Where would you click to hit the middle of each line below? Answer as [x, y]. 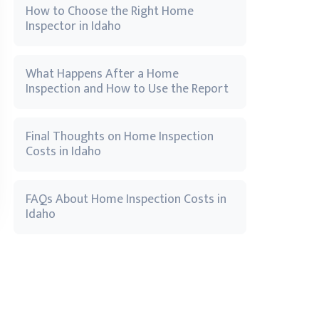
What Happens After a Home [102, 74]
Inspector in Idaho [73, 26]
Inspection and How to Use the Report [127, 89]
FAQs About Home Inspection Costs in [126, 199]
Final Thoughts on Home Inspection [120, 137]
